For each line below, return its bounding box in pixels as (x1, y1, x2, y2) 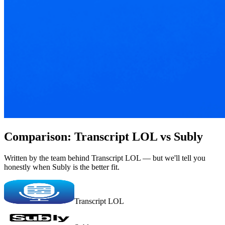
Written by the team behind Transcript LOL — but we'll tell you (4, 154, 205, 163)
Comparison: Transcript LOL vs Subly (4, 130, 203, 144)
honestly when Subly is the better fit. (4, 163, 120, 172)
